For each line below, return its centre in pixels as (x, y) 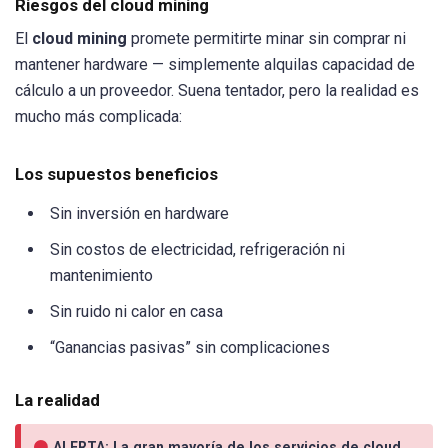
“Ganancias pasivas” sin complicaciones (190, 348)
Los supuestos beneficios (116, 174)
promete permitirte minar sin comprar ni (266, 38)
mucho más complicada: (98, 116)
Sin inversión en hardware (139, 214)
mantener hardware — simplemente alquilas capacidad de (215, 64)
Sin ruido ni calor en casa (136, 312)
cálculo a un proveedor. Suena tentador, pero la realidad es (217, 90)
